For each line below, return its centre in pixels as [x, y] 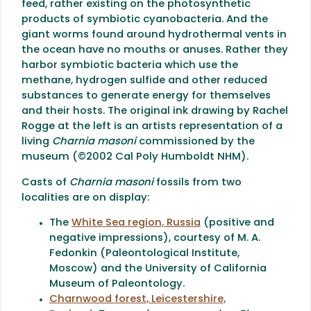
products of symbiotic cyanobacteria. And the [145, 20]
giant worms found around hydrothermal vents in [154, 35]
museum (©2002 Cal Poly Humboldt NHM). [135, 157]
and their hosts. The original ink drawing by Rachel [155, 111]
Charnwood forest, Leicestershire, [137, 300]
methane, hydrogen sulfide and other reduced [144, 81]
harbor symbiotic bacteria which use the [130, 66]
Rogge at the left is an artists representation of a [152, 127]
